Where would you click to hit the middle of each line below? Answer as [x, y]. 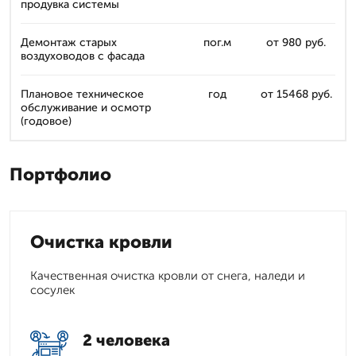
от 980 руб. [296, 43]
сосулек [52, 290]
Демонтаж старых [69, 43]
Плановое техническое [82, 94]
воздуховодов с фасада [83, 56]
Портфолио [60, 174]
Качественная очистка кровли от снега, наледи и [168, 276]
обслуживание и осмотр [86, 108]
